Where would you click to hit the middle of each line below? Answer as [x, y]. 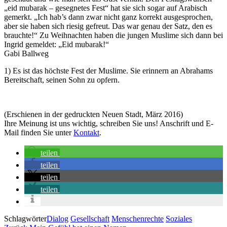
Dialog [58, 218]
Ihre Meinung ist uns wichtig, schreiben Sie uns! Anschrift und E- [109, 123]
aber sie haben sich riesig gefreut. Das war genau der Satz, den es [108, 26]
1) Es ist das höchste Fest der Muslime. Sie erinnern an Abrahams [108, 70]
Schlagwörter [25, 218]
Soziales [179, 218]
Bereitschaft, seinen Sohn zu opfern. [62, 80]
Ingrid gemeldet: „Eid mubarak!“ [56, 44]
